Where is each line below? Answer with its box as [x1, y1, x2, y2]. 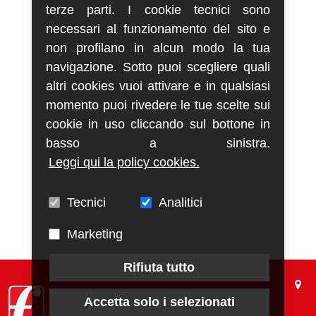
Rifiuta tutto [123, 260, 195, 275]
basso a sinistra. [45, 136, 271, 151]
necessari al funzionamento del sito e [45, 22, 271, 37]
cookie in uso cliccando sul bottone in [45, 117, 271, 132]
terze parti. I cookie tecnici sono [45, 3, 271, 18]
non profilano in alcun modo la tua [45, 41, 271, 56]
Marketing [66, 227, 123, 242]
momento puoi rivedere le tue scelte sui [45, 98, 271, 113]
